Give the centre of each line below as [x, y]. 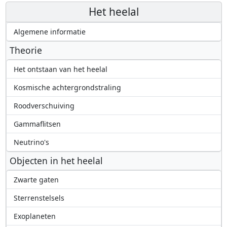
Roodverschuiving [44, 106]
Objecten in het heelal [56, 161]
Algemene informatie [49, 32]
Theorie [26, 50]
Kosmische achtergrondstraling [67, 88]
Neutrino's [31, 142]
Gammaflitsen [37, 124]
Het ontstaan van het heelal [60, 69]
